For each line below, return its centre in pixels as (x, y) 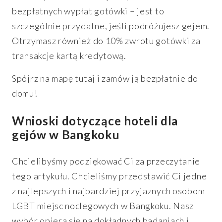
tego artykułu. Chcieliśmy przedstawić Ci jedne (110, 176)
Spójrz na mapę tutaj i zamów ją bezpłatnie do (105, 78)
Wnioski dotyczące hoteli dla (95, 120)
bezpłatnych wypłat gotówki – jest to (88, 11)
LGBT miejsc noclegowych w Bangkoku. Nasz (103, 205)
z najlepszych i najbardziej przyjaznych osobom (109, 191)
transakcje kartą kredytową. (69, 55)
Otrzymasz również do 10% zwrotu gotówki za (106, 40)
